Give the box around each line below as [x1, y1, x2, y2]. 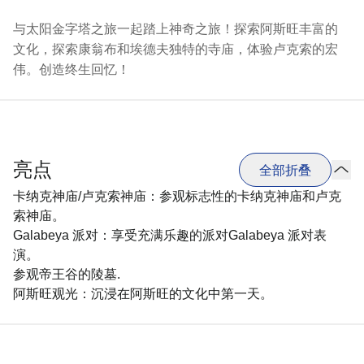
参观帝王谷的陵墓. [13, 267, 120, 281]
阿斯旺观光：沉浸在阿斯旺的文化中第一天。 [13, 287, 273, 301]
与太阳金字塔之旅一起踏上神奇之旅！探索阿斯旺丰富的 [13, 22, 338, 36]
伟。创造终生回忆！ [13, 63, 130, 76]
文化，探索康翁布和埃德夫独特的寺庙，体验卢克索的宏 [13, 42, 338, 56]
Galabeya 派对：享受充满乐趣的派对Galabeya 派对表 [13, 228, 327, 242]
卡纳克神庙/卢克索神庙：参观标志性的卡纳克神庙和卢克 [13, 189, 341, 203]
